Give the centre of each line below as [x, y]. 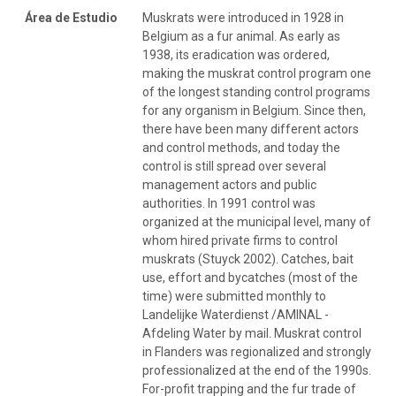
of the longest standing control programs [256, 91]
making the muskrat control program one [257, 73]
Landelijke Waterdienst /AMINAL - [236, 314]
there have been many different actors [251, 129]
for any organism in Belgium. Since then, [254, 110]
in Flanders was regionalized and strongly [257, 351]
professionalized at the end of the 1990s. [257, 370]
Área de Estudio [71, 17]
